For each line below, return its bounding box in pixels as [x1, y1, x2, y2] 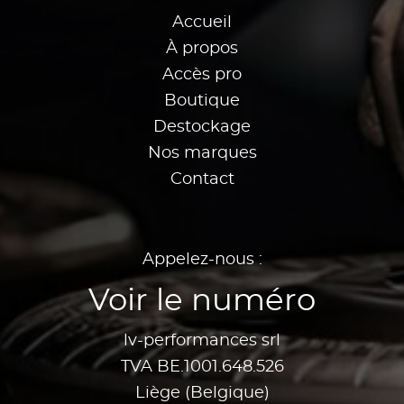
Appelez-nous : [142, 252, 262, 269]
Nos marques [147, 145, 257, 162]
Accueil [172, 14, 232, 32]
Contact [170, 171, 234, 188]
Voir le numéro [88, 285, 316, 317]
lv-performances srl [124, 333, 280, 350]
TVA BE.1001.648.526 [120, 359, 284, 376]
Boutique [164, 93, 240, 110]
